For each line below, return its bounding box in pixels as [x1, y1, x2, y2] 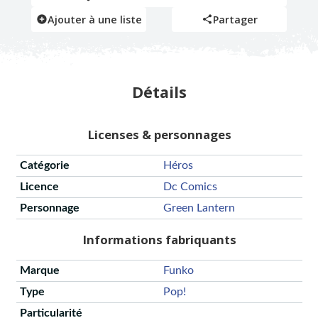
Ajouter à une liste [47, 12, 142, 26]
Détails [131, 81, 187, 102]
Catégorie [19, 160, 70, 172]
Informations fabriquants [82, 231, 236, 248]
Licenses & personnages [87, 126, 231, 143]
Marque [19, 264, 60, 276]
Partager [212, 12, 258, 26]
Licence [19, 181, 59, 193]
